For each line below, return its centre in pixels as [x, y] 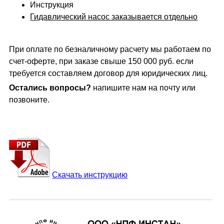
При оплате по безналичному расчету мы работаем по [110, 49]
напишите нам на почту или [143, 88]
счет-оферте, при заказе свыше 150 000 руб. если [101, 61]
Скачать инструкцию [90, 175]
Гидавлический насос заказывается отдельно [114, 17]
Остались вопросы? [50, 88]
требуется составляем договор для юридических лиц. [108, 73]
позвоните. [29, 100]
